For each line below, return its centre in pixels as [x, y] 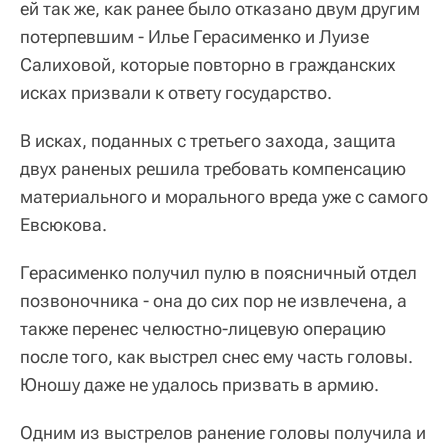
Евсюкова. [63, 225]
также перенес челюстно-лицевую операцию [203, 329]
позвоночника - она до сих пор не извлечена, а [213, 301]
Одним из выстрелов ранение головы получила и [223, 433]
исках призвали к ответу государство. [176, 93]
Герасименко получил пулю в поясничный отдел [218, 273]
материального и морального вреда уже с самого [224, 197]
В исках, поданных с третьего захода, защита [208, 141]
